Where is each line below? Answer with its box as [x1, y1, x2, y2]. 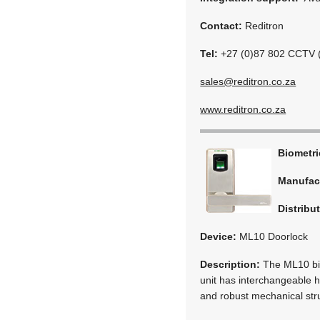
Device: [200, 230, 237, 242]
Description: [200, 258, 261, 270]
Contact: [200, 19, 243, 31]
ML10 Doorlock [236, 230, 309, 242]
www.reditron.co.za [200, 103, 286, 115]
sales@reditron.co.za [200, 75, 296, 87]
